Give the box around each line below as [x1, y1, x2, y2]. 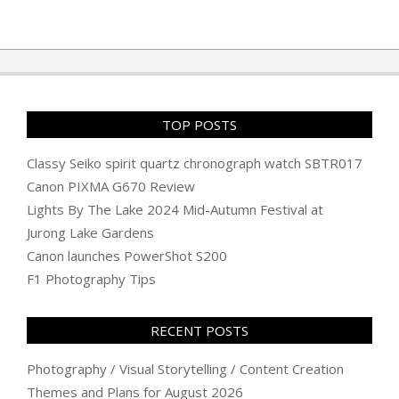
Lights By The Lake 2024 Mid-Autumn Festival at [27, 200, 323, 219]
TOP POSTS [162, 116, 237, 134]
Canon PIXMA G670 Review [27, 177, 195, 196]
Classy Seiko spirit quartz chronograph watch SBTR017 [27, 154, 362, 173]
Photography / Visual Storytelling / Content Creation [27, 360, 344, 379]
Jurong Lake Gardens [27, 224, 154, 242]
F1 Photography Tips [27, 270, 156, 289]
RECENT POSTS [151, 322, 248, 340]
